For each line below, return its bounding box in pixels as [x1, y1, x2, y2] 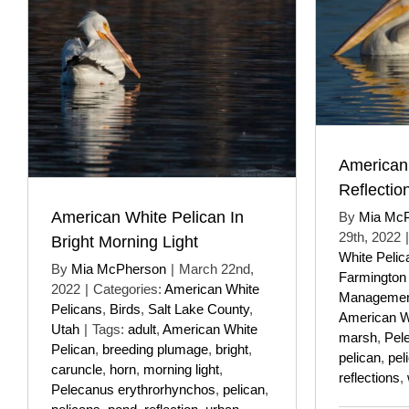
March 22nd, [179, 260, 254, 277]
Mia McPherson [71, 260, 166, 277]
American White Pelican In [51, 207, 244, 226]
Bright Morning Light [51, 232, 198, 251]
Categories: [93, 280, 164, 297]
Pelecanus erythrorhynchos [51, 381, 215, 397]
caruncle [51, 361, 102, 377]
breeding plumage [102, 341, 208, 357]
